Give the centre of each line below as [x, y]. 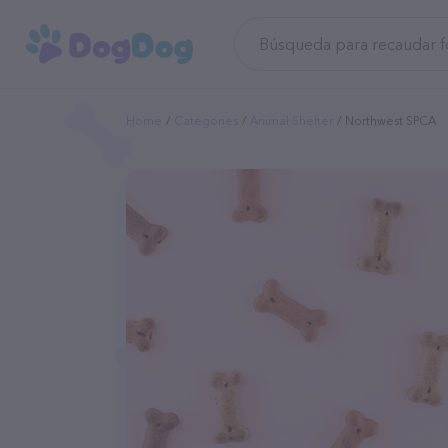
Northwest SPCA [390, 120]
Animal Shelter [291, 120]
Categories [206, 120]
